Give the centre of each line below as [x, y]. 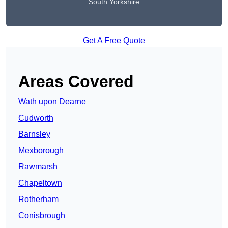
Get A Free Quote [114, 41]
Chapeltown [40, 183]
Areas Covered [76, 82]
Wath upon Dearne [52, 102]
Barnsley [34, 134]
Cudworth [36, 118]
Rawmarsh [38, 167]
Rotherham [38, 199]
